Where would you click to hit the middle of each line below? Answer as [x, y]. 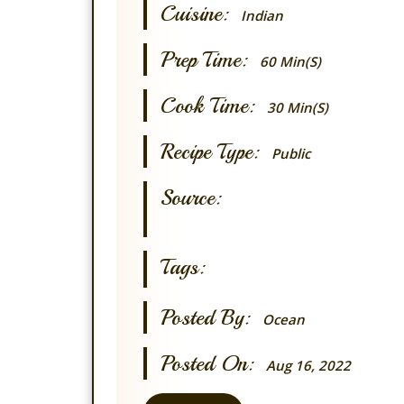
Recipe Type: [216, 151]
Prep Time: [210, 60]
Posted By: [211, 317]
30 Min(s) [298, 107]
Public [291, 153]
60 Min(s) [290, 61]
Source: [191, 197]
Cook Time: [214, 106]
